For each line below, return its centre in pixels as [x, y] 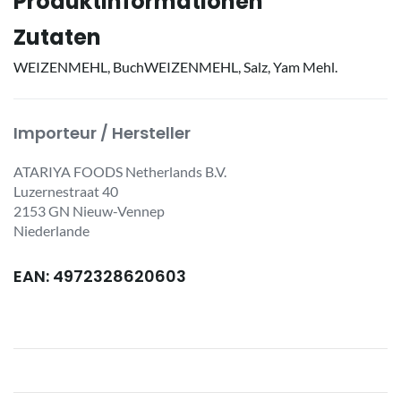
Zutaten [57, 37]
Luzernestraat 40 [66, 191]
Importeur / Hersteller [102, 132]
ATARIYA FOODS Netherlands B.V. [120, 171]
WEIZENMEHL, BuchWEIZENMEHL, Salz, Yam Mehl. [175, 66]
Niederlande [51, 230]
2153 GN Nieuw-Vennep [89, 210]
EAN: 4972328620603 [100, 276]
